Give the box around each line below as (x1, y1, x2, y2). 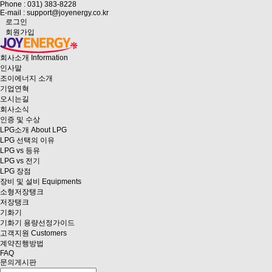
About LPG (31, 126, 67, 134)
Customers (31, 229, 67, 237)
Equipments (42, 177, 81, 186)
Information (31, 53, 68, 62)
